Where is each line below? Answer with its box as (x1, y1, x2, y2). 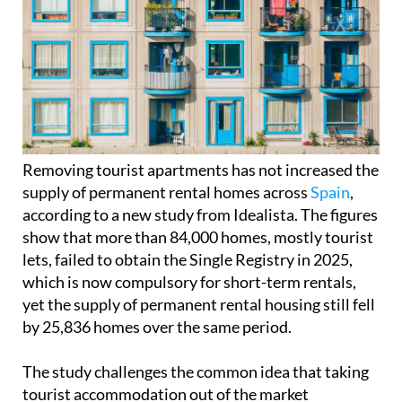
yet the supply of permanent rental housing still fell (22, 328, 375, 348)
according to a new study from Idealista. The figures (22, 238, 378, 258)
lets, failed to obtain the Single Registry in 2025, (22, 283, 353, 303)
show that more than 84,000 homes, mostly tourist (22, 260, 373, 281)
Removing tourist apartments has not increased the (22, 193, 379, 214)
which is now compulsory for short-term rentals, (22, 305, 356, 326)
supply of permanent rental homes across (22, 215, 310, 236)
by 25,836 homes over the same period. (22, 350, 292, 371)
